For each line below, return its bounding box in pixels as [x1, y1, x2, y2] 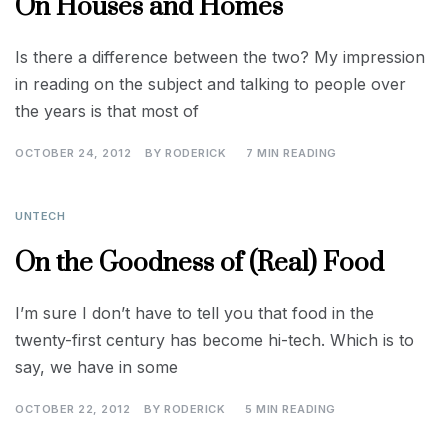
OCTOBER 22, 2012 [15, 402, 130, 416]
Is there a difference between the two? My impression [15, 47, 425, 67]
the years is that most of [15, 101, 199, 121]
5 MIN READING [245, 402, 336, 416]
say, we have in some [15, 357, 178, 377]
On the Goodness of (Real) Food [15, 247, 384, 280]
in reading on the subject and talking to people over [15, 74, 406, 94]
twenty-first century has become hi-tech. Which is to [15, 330, 414, 350]
